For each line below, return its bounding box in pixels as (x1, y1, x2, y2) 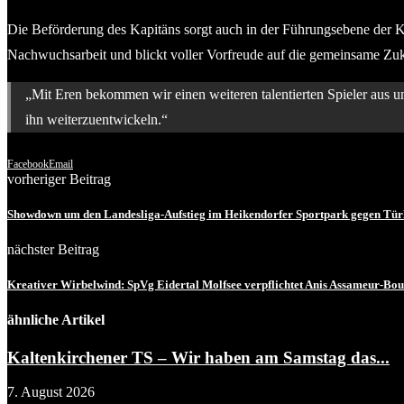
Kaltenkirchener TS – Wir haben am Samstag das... (7, 347, 390, 367)
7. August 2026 (7, 384, 95, 400)
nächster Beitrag (7, 242, 99, 258)
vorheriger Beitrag (7, 170, 111, 187)
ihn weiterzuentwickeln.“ (25, 111, 168, 127)
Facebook (7, 157, 49, 170)
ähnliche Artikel (7, 312, 105, 328)
